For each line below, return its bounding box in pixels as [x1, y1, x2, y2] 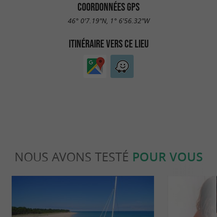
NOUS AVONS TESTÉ [14, 148, 132, 165]
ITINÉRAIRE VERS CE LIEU [68, 38, 149, 50]
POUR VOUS [132, 148, 203, 165]
